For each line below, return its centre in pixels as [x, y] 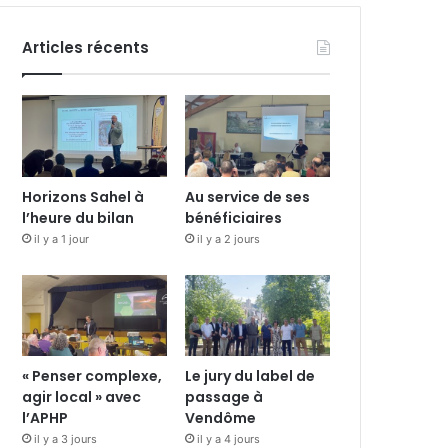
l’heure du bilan [78, 217]
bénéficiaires [234, 217]
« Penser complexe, [92, 376]
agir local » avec [82, 397]
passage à [224, 397]
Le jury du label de [250, 376]
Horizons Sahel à [83, 196]
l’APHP [45, 418]
